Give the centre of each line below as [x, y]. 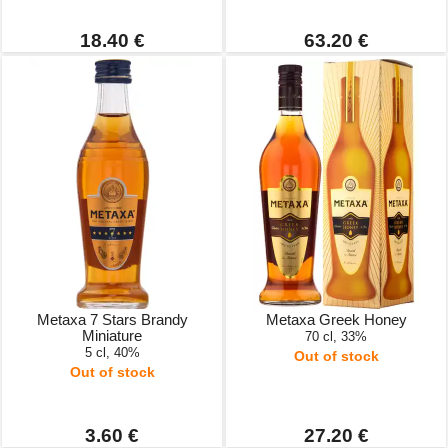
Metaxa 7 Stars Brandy [112, 319]
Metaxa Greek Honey [336, 319]
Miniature [112, 335]
